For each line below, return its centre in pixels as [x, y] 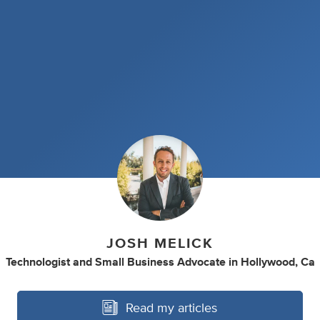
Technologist [37, 262]
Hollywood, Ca [277, 262]
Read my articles [171, 308]
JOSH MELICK [160, 243]
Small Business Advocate [160, 262]
